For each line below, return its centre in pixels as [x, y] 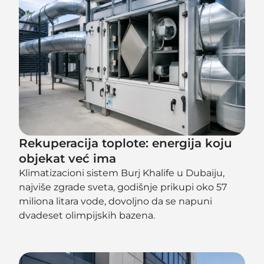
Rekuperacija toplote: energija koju [126, 143]
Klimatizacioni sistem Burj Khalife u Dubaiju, [122, 173]
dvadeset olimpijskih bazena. [87, 215]
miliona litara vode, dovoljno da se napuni [116, 201]
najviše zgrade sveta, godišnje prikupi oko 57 [123, 187]
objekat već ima [68, 158]
